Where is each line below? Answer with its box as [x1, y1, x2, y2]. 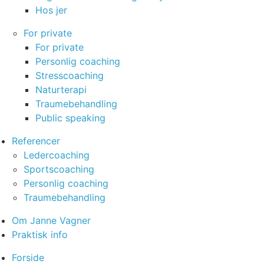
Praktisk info [12, 229, 68, 240]
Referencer [12, 135, 60, 147]
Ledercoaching [24, 149, 90, 161]
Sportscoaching [24, 163, 94, 175]
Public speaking [35, 112, 105, 124]
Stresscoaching [35, 70, 104, 81]
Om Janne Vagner [12, 214, 91, 226]
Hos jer [35, 4, 67, 16]
